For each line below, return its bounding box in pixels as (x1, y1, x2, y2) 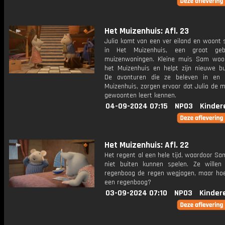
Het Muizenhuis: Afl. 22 (104, 140, 189, 151)
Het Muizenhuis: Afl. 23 (104, 26, 189, 37)
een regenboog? (104, 178, 151, 187)
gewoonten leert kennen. (104, 91, 176, 100)
